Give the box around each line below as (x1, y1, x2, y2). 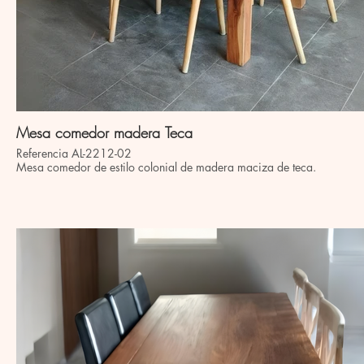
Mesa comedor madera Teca (165, 123, 193, 142)
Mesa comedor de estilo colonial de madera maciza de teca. (16, 159, 316, 175)
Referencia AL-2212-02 (16, 145, 132, 161)
